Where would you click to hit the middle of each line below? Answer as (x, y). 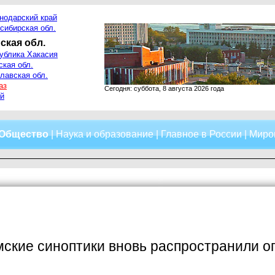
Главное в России (201, 134)
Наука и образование (105, 134)
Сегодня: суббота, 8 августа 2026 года (164, 88)
